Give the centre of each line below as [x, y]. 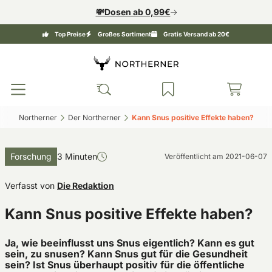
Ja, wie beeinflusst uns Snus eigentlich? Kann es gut [130, 243]
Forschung [31, 156]
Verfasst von [30, 185]
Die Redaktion [86, 185]
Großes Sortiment [124, 34]
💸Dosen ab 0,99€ [133, 12]
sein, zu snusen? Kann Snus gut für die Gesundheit [126, 254]
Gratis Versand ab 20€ [196, 34]
